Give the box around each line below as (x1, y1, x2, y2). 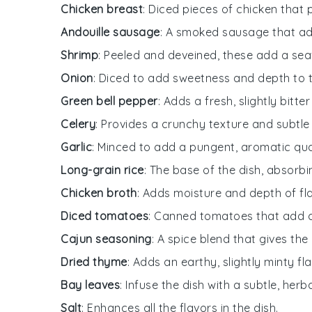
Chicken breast (61, 1, 143, 16)
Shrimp (61, 47, 98, 62)
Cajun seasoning (61, 231, 152, 246)
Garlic (61, 139, 92, 154)
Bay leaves (61, 277, 120, 292)
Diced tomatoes (61, 208, 148, 223)
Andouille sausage (61, 24, 160, 39)
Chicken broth (61, 185, 137, 200)
